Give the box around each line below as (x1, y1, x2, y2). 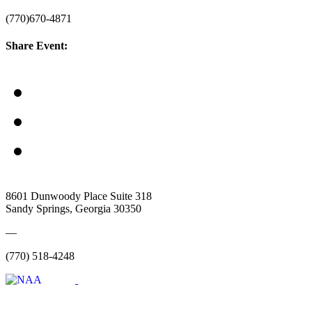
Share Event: (6, 40, 68, 52)
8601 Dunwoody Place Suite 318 (6, 189, 152, 202)
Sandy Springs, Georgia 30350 (6, 202, 141, 214)
